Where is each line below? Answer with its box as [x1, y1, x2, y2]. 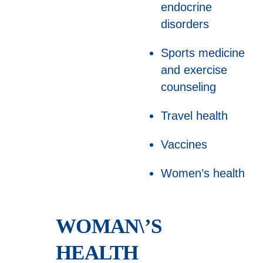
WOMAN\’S [55, 215, 162, 238]
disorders [160, 17, 209, 31]
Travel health [160, 109, 228, 122]
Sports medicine [160, 46, 245, 59]
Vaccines [160, 137, 207, 151]
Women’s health [160, 166, 245, 180]
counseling [160, 80, 216, 93]
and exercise [160, 63, 227, 76]
